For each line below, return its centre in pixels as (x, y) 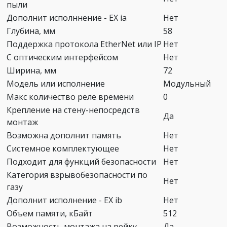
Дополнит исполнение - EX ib (64, 200)
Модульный (187, 83)
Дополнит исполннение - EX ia (67, 17)
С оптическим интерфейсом (62, 57)
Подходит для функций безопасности (81, 161)
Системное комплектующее (63, 148)
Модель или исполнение (56, 83)
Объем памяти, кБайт (50, 213)
